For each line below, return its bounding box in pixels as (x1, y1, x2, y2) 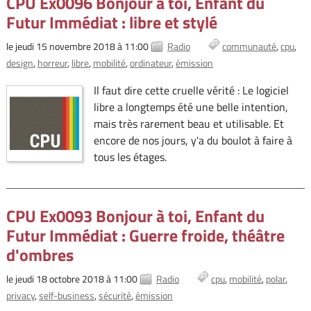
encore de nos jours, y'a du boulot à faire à (93, 131, 292, 149)
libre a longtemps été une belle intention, (93, 98, 288, 115)
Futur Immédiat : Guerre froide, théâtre (6, 222, 285, 248)
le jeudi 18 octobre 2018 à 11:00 (6, 271, 137, 286)
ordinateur (129, 55, 171, 70)
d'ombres (6, 242, 74, 267)
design (6, 55, 33, 70)
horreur (37, 55, 67, 70)
